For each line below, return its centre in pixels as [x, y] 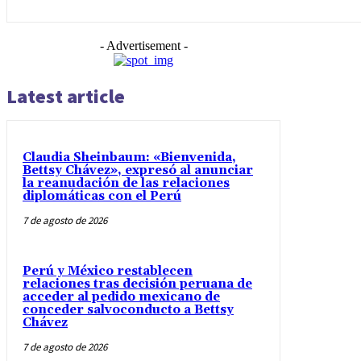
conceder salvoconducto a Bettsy [128, 309]
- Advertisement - [143, 45]
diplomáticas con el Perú [102, 196]
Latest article [66, 96]
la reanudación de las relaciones [126, 183]
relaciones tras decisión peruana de [137, 284]
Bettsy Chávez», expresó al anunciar [138, 170]
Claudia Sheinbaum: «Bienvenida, [129, 157]
